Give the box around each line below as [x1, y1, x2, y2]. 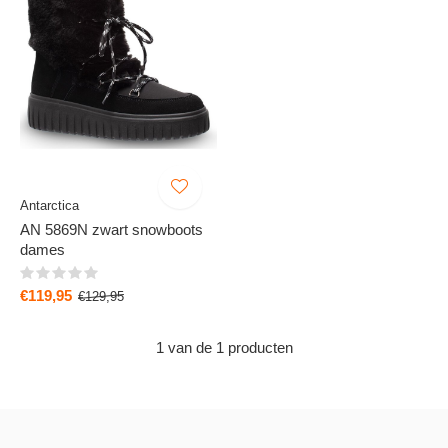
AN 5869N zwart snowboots [20, 220, 203, 238]
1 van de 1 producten [155, 338, 293, 356]
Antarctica [20, 197, 79, 213]
